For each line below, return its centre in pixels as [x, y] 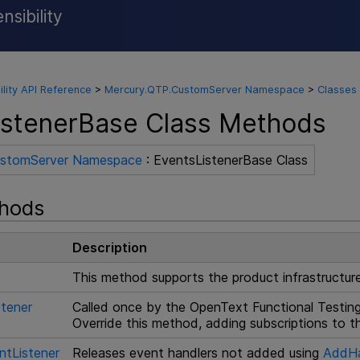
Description [109, 247]
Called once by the [131, 307]
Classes [337, 90]
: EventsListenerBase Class [225, 160]
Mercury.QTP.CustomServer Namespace [204, 90]
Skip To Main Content [180, 25]
